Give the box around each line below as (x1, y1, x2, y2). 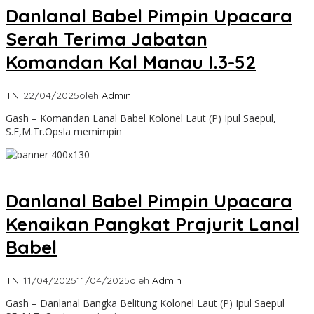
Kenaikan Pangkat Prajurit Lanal (6, 212, 299, 236)
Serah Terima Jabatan (6, 27, 207, 51)
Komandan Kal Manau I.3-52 (6, 50, 256, 74)
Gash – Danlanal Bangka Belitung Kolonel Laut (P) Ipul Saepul (6, 296, 285, 310)
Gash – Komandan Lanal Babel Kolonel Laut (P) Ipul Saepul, (6, 111, 276, 125)
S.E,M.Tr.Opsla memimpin (6, 124, 122, 138)
